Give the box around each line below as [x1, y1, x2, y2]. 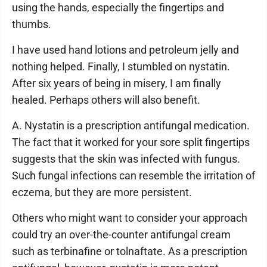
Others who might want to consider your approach [12, 212, 247, 224]
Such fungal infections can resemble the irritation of [12, 169, 255, 182]
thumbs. [12, 18, 51, 30]
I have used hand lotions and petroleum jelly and [12, 44, 239, 56]
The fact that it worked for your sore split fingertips [12, 136, 250, 148]
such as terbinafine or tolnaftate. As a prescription [12, 245, 247, 257]
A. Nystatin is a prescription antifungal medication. [12, 119, 250, 132]
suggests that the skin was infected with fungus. [12, 153, 240, 165]
